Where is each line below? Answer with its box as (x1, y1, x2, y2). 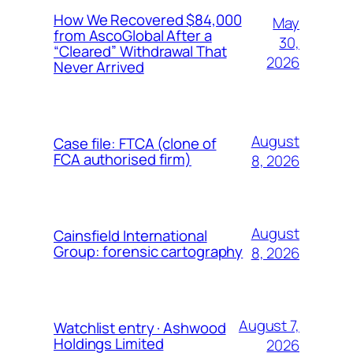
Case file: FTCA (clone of (54, 132, 217, 154)
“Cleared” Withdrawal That (54, 40, 227, 61)
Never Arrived (54, 56, 144, 77)
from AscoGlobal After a (54, 24, 212, 46)
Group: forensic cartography (54, 240, 243, 262)
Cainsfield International (54, 225, 207, 246)
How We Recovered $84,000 (54, 9, 242, 30)
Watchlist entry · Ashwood (54, 317, 226, 338)
